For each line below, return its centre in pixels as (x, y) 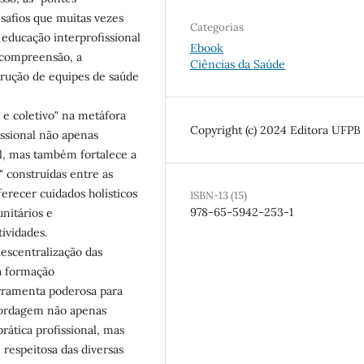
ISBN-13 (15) (219, 195)
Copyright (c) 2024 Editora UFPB (275, 130)
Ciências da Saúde (238, 64)
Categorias (217, 27)
